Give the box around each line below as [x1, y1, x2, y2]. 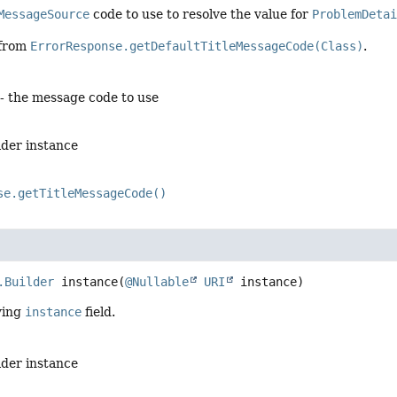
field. [82, 305, 116, 320]
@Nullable [125, 275, 190, 290]
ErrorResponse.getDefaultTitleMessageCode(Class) [30, 38, 364, 53]
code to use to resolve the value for [90, 7, 313, 22]
